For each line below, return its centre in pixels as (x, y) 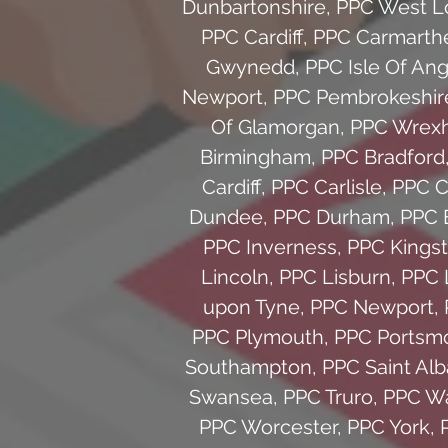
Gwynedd (250, 66)
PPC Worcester (267, 426)
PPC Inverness (269, 246)
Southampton (248, 366)
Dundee (226, 216)
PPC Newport (371, 306)
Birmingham (255, 156)
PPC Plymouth (258, 336)
